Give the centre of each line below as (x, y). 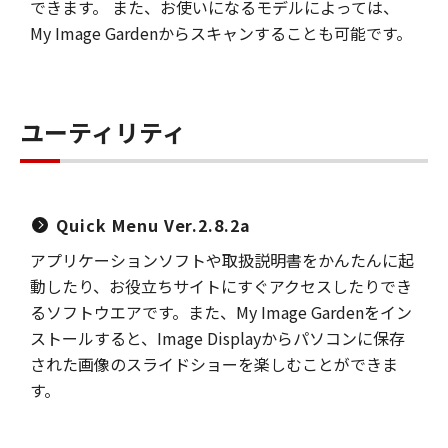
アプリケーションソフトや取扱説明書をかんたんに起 (222, 260)
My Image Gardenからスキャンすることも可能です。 (221, 33)
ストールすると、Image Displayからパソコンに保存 (217, 338)
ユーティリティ (103, 131)
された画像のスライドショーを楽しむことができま (214, 364)
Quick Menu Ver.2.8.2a (154, 225)
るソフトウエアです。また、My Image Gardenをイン (221, 312)
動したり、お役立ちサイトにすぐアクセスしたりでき (221, 286)
